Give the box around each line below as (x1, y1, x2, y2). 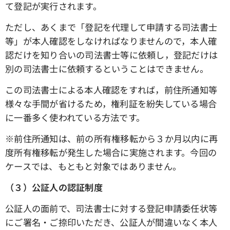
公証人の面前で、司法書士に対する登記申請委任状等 (5, 202, 218, 215)
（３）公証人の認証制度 (5, 181, 103, 194)
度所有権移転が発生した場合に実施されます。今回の (5, 146, 217, 159)
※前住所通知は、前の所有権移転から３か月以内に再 (5, 132, 218, 145)
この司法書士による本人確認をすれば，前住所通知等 (5, 83, 218, 97)
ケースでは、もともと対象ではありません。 (5, 160, 182, 173)
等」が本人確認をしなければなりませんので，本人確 (5, 34, 217, 48)
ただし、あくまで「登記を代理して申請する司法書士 (5, 21, 218, 34)
